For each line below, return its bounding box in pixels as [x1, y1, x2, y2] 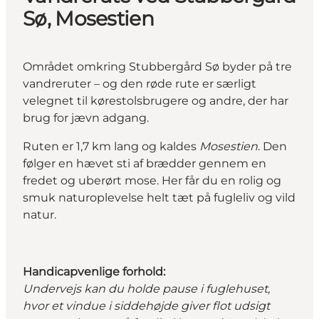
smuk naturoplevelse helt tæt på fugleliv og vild [23, 190, 296, 204]
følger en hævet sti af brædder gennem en [23, 156, 266, 170]
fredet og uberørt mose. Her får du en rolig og [23, 173, 281, 187]
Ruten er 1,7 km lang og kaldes [23, 139, 199, 153]
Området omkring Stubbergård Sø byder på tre [23, 59, 292, 73]
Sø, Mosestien [23, 6, 154, 31]
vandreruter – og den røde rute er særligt [23, 76, 256, 90]
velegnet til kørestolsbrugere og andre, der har [23, 93, 288, 108]
